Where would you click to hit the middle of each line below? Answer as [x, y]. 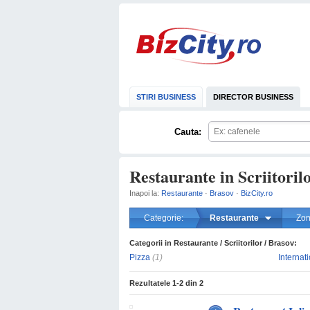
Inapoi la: [145, 193]
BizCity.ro [257, 193]
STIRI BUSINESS [166, 97]
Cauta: [188, 132]
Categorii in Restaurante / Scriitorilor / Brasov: [213, 243]
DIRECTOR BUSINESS [253, 97]
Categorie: [164, 218]
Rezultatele [151, 283]
